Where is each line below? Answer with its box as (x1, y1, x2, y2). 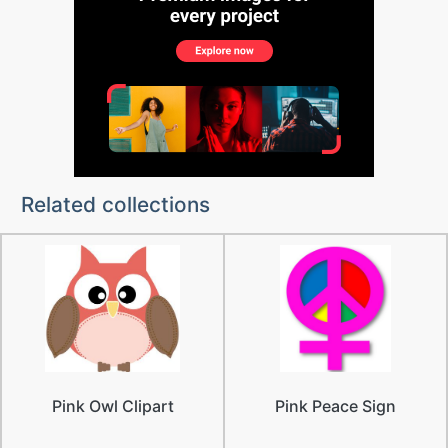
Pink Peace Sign (275, 396, 396, 416)
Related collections (20, 192, 210, 217)
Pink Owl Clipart (51, 396, 174, 416)
